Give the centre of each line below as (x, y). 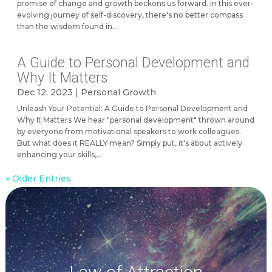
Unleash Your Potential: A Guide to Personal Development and (132, 109)
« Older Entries (38, 179)
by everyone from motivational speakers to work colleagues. (129, 132)
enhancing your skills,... (59, 155)
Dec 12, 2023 (45, 93)
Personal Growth (118, 93)
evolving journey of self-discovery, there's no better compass (130, 15)
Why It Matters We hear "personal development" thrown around (135, 120)
